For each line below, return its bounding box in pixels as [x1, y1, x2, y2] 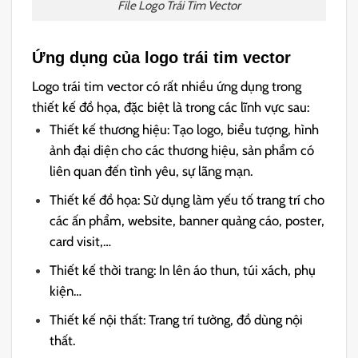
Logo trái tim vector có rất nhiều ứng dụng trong [32, 78, 302, 95]
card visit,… [50, 233, 112, 249]
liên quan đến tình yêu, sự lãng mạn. [50, 162, 253, 179]
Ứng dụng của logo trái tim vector [32, 49, 292, 67]
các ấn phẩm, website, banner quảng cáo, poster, [50, 212, 325, 229]
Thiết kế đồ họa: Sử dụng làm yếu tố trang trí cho [50, 191, 325, 208]
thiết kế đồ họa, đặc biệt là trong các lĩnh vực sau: [32, 99, 310, 116]
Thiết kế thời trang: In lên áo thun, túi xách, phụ [50, 262, 316, 279]
